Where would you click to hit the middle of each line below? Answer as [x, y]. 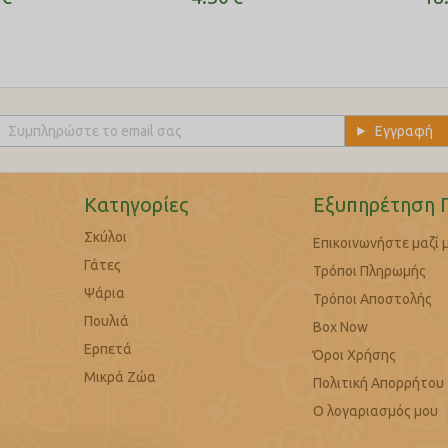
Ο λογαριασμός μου [376, 411]
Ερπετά [107, 349]
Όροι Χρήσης [355, 355]
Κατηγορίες [135, 204]
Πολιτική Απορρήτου [379, 383]
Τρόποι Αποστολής [373, 299]
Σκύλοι [105, 237]
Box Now [341, 327]
